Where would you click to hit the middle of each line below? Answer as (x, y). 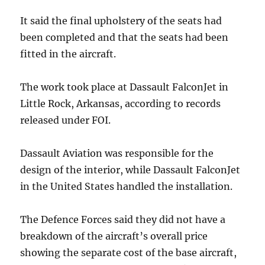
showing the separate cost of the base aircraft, (129, 253)
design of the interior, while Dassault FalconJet (130, 170)
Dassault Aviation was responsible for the (117, 153)
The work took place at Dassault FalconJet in (125, 87)
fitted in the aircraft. (68, 54)
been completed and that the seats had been (125, 37)
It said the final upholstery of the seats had (121, 21)
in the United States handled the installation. (127, 186)
